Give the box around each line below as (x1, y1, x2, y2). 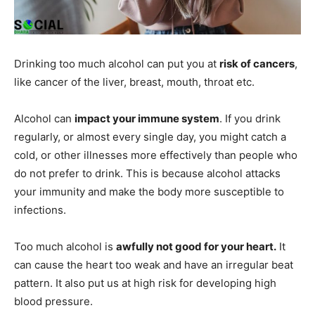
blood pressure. (14, 295, 93, 309)
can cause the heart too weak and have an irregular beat (14, 258, 293, 272)
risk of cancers (219, 57, 295, 71)
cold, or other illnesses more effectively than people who (14, 148, 297, 162)
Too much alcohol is (14, 240, 116, 254)
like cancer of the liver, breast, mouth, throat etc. (14, 75, 255, 89)
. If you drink (219, 112, 281, 126)
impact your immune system (75, 112, 219, 126)
